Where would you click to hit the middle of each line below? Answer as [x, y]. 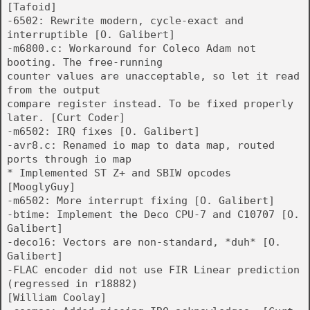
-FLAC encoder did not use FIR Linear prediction [153, 270]
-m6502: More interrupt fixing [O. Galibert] [141, 201]
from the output [54, 90]
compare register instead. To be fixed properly [150, 104]
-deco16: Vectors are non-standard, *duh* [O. [144, 242]
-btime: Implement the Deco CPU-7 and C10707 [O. [153, 215]
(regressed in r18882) [72, 284]
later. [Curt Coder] [66, 118]
